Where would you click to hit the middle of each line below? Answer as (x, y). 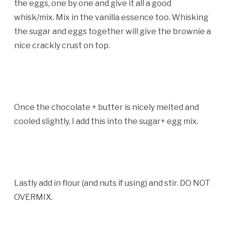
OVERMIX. (34, 197)
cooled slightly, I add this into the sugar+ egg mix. (106, 121)
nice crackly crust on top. (62, 45)
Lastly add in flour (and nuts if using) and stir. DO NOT (112, 183)
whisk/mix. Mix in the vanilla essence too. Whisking (111, 17)
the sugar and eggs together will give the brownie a (112, 31)
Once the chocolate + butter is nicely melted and (106, 107)
